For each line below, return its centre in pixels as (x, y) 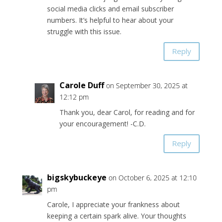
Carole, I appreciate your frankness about (113, 204)
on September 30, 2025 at (147, 85)
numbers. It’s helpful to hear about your (110, 20)
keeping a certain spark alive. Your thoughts (116, 216)
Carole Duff (82, 85)
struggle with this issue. (84, 31)
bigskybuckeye (77, 177)
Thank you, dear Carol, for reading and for (127, 112)
